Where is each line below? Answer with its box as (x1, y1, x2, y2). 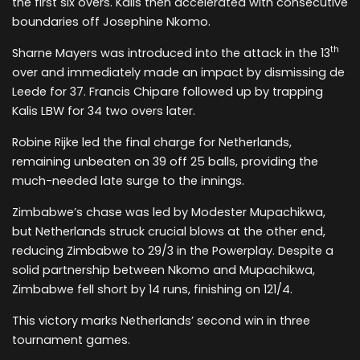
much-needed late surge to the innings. (12, 172, 244, 189)
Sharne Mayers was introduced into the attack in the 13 (12, 44, 330, 61)
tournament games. (12, 331, 130, 348)
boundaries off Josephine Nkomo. (12, 13, 211, 30)
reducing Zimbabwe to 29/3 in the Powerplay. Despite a (12, 242, 333, 259)
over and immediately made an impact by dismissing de (12, 63, 345, 80)
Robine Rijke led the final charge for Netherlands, (12, 133, 292, 150)
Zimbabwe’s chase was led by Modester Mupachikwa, (12, 203, 325, 220)
